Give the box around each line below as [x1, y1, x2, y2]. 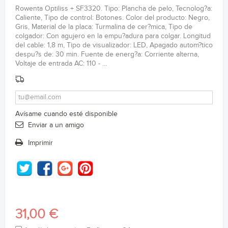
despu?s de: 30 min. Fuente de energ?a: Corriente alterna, [15, 50, 199, 59]
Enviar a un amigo [28, 121, 84, 129]
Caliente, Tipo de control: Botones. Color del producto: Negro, [15, 14, 210, 22]
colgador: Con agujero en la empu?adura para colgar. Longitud [15, 32, 211, 40]
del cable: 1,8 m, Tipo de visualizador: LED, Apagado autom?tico [15, 41, 213, 49]
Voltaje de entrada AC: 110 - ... [15, 60, 107, 68]
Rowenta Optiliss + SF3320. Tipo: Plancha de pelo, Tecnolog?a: [15, 5, 212, 13]
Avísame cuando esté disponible [15, 109, 118, 118]
